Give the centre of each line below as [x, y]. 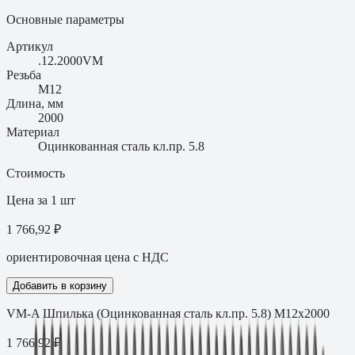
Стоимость [36, 173]
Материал [33, 132]
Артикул [30, 46]
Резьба [24, 74]
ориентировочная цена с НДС [88, 257]
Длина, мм [35, 103]
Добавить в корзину [60, 285]
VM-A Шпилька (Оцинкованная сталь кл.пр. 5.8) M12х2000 [168, 313]
